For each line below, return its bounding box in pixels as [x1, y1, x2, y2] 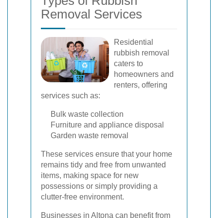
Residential [114, 38, 153, 46]
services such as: [41, 91, 100, 100]
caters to [114, 59, 143, 68]
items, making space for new [41, 171, 139, 180]
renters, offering [114, 81, 167, 89]
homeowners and [114, 70, 174, 78]
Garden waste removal [51, 131, 128, 140]
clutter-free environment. [41, 193, 124, 201]
